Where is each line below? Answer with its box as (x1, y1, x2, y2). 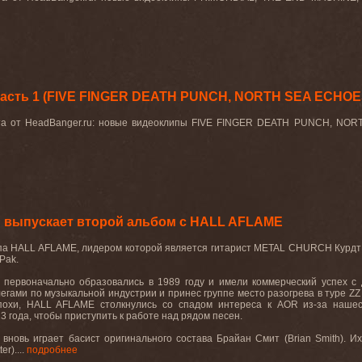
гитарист (210, 242, 251, 254)
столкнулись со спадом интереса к (100, 299, 277, 310)
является (165, 242, 208, 254)
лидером (82, 242, 123, 254)
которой (124, 242, 162, 254)
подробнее (27, 344, 78, 356)
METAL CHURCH (254, 242, 335, 254)
